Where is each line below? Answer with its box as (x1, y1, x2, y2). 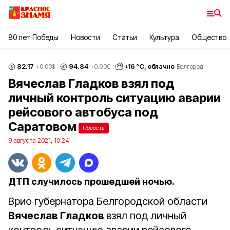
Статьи (112, 33, 137, 42)
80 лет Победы (8, 33, 59, 42)
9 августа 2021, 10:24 (8, 137, 69, 144)
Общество (191, 33, 227, 42)
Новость (83, 124, 105, 131)
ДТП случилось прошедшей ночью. (8, 176, 175, 187)
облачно (147, 62, 175, 70)
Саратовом (8, 119, 76, 134)
